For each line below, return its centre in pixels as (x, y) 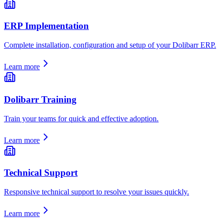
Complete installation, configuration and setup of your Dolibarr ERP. (110, 45)
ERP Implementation (46, 26)
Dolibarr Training (40, 99)
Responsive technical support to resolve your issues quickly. (96, 192)
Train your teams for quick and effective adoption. (81, 118)
